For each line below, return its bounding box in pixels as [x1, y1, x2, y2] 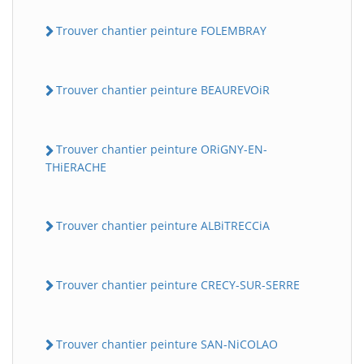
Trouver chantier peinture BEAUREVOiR [56, 82, 270, 98]
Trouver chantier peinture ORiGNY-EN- [56, 141, 267, 158]
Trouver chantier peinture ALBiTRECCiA [56, 217, 270, 233]
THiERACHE [45, 158, 106, 175]
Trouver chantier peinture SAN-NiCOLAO [56, 336, 278, 353]
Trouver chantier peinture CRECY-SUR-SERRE [56, 276, 300, 292]
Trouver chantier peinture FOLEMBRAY [56, 22, 266, 38]
